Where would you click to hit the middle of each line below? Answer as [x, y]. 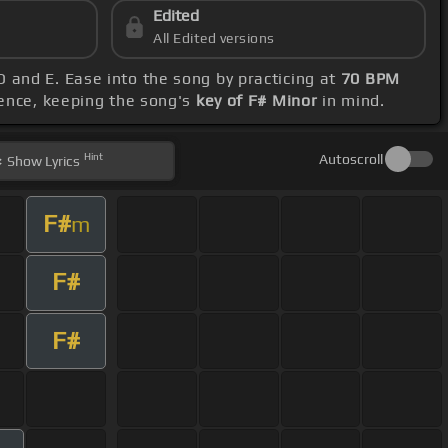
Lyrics [61, 161]
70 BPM [370, 79]
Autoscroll [350, 159]
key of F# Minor [256, 101]
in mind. [351, 101]
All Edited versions [214, 38]
